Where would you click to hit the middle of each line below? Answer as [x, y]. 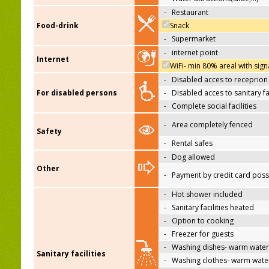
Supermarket [194, 39]
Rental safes [192, 144]
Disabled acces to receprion [220, 80]
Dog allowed [193, 157]
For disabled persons [77, 93]
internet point [195, 53]
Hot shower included [207, 195]
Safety [49, 131]
